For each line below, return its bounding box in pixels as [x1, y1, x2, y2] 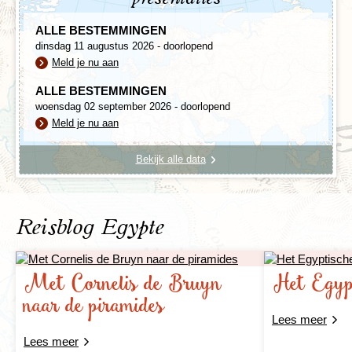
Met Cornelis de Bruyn [24, 268, 222, 302]
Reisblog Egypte [16, 216, 163, 239]
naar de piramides [24, 290, 165, 324]
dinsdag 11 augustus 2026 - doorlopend [35, 39, 213, 52]
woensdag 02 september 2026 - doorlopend [35, 100, 230, 112]
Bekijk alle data [135, 152, 206, 165]
